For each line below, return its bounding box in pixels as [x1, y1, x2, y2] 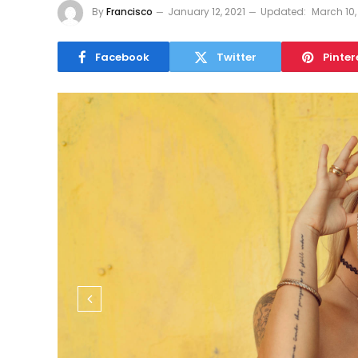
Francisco [106, 5, 153, 19]
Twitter [217, 49, 257, 65]
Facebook [94, 49, 149, 65]
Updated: [261, 5, 306, 19]
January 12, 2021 [168, 5, 245, 19]
